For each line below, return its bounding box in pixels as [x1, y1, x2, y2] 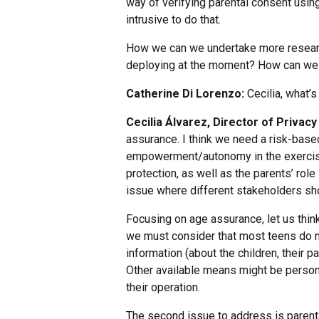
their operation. [126, 281, 200, 295]
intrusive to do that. [126, 13, 221, 27]
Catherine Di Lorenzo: [126, 87, 244, 101]
